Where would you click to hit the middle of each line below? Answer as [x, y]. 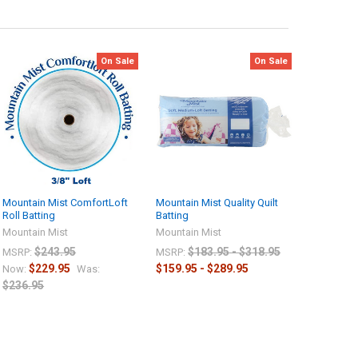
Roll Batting [29, 216]
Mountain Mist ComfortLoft [66, 203]
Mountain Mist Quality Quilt [217, 203]
